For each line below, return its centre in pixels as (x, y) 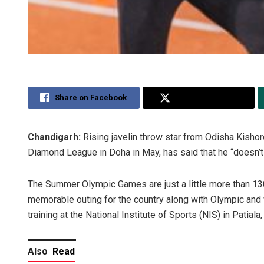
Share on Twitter (207, 98)
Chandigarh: (55, 137)
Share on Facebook (91, 98)
